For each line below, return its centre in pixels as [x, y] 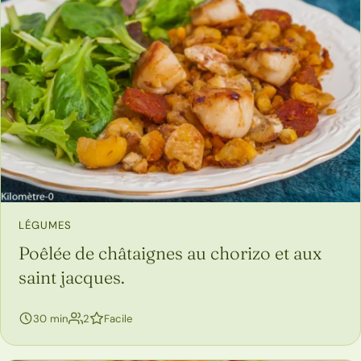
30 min [51, 318]
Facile [118, 318]
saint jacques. [72, 277]
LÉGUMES [46, 225]
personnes [115, 317]
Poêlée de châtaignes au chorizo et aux [170, 253]
